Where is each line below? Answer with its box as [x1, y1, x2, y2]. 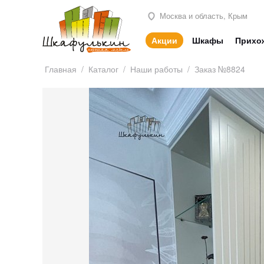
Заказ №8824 [194, 63, 245, 75]
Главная [45, 63, 77, 75]
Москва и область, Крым [157, 9, 247, 21]
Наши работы [130, 63, 183, 75]
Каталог [88, 63, 118, 75]
